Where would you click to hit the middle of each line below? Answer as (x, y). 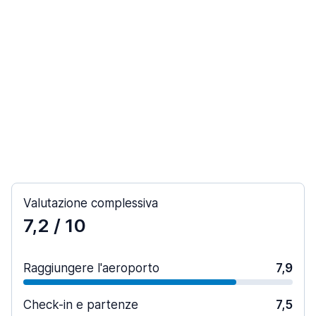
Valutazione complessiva (91, 203)
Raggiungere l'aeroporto (91, 268)
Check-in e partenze (81, 305)
